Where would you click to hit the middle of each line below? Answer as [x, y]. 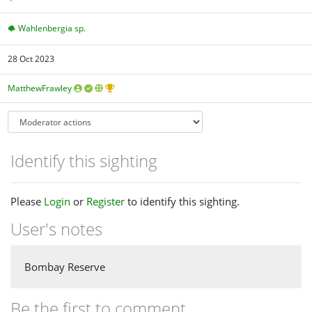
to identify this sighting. [182, 201]
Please [27, 201]
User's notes [56, 228]
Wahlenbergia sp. [52, 28]
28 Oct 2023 [31, 59]
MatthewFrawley [40, 88]
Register [106, 201]
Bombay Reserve [65, 267]
